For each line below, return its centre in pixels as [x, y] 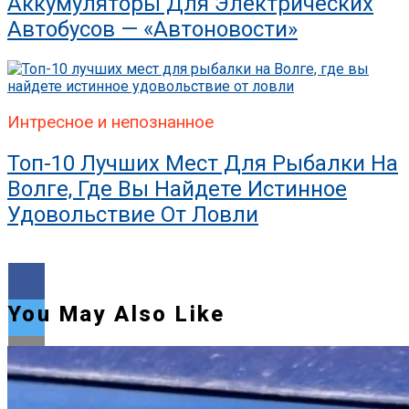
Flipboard [75, 395]
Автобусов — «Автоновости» [152, 30]
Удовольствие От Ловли [133, 214]
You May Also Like [116, 314]
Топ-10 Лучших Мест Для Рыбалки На [203, 163]
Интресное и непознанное [110, 122]
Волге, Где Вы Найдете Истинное [177, 189]
